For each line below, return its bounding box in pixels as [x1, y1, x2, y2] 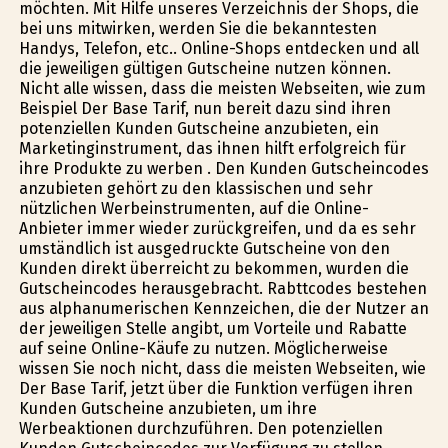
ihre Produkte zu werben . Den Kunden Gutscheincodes [18, 158, 429, 178]
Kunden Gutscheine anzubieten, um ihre [18, 398, 317, 418]
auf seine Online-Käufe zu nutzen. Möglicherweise [18, 338, 388, 358]
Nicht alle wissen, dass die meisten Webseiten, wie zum [18, 78, 426, 98]
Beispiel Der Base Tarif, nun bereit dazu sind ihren [18, 98, 391, 118]
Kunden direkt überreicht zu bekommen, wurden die [18, 258, 409, 278]
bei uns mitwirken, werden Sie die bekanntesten [18, 18, 377, 38]
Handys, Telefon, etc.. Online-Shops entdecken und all [18, 38, 419, 58]
